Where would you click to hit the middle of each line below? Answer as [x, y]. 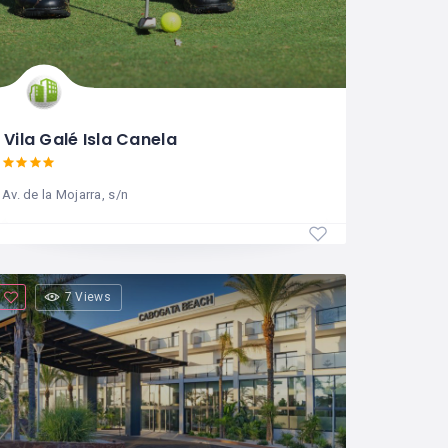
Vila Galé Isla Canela [90, 139]
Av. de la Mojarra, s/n [65, 194]
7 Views [87, 297]
